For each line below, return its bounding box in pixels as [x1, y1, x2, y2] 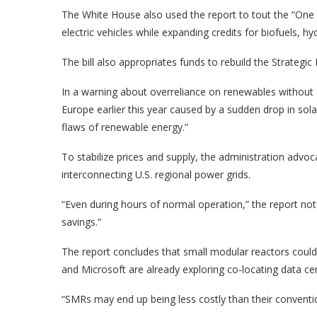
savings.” [62, 215, 101, 229]
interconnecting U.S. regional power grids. [62, 168, 250, 181]
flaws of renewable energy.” [62, 120, 188, 134]
